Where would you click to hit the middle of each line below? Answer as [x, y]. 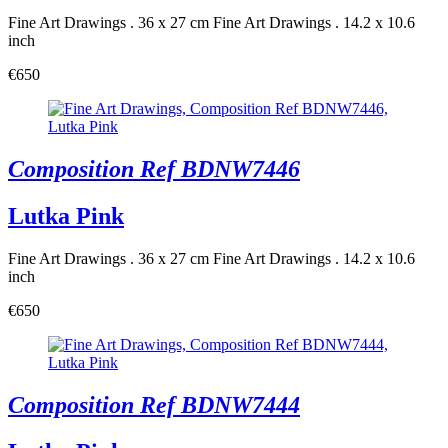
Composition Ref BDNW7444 [154, 404]
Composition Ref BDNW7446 [154, 169]
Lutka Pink [66, 215]
